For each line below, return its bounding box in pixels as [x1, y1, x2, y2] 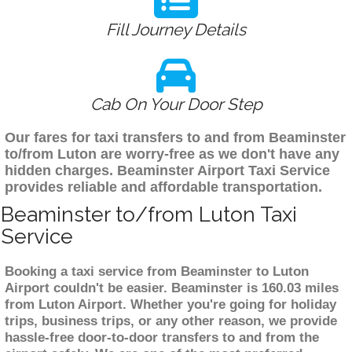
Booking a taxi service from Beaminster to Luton [5, 264, 309, 280]
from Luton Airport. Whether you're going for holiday [5, 297, 336, 313]
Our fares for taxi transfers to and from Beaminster [5, 130, 346, 146]
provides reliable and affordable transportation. [5, 179, 322, 196]
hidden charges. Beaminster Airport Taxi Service [5, 163, 330, 179]
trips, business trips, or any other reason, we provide [5, 313, 337, 329]
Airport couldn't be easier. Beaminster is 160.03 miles [5, 280, 339, 296]
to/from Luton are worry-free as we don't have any [5, 146, 339, 163]
